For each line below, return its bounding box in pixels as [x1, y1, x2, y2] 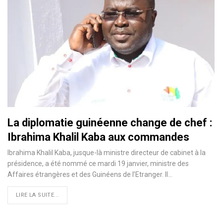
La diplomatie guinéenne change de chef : [7, 116, 212, 129]
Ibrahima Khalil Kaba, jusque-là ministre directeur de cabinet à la [7, 149, 206, 157]
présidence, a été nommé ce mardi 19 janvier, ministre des [7, 160, 189, 168]
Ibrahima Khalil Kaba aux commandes [7, 131, 189, 144]
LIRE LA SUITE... [16, 192, 59, 199]
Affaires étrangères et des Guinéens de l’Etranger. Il [7, 170, 168, 179]
